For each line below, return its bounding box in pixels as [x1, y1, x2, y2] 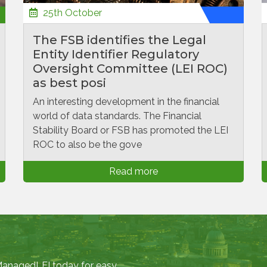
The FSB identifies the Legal [33, 33, 206, 47]
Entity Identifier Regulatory [33, 47, 199, 61]
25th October [41, 7, 102, 18]
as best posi [33, 76, 106, 90]
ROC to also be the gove [33, 139, 142, 150]
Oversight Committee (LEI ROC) [33, 61, 228, 76]
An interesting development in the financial [33, 96, 219, 107]
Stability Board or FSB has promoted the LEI [33, 125, 228, 136]
